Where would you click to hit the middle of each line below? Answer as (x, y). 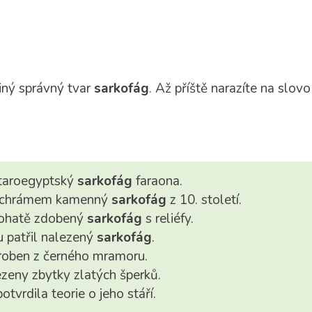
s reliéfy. (167, 219)
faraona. (157, 181)
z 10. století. (204, 200)
